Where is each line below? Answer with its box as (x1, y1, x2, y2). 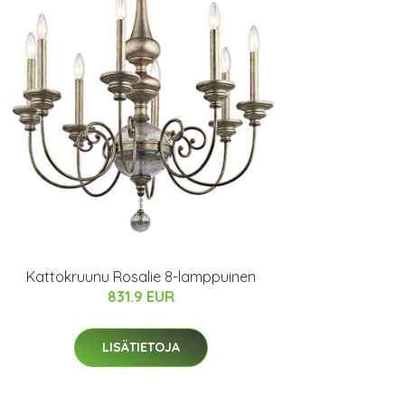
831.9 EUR (108, 287, 174, 306)
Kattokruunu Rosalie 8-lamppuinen (26, 268, 256, 286)
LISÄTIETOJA (102, 339, 180, 355)
